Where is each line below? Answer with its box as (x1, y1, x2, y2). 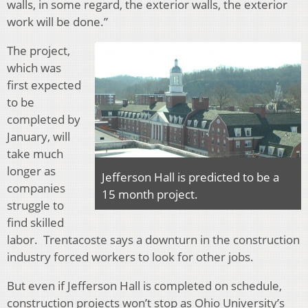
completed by (7, 111, 80, 128)
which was (7, 60, 61, 76)
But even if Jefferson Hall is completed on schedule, (7, 278, 282, 294)
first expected (7, 77, 81, 93)
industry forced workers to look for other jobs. (7, 249, 254, 265)
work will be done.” (7, 14, 108, 30)
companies (7, 180, 65, 197)
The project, (7, 43, 70, 59)
